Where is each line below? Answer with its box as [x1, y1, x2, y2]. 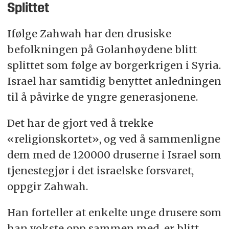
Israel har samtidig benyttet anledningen [7, 75, 221, 88]
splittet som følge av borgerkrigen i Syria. [7, 59, 221, 72]
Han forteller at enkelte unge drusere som [7, 206, 222, 219]
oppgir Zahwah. [7, 180, 88, 193]
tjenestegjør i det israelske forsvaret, [7, 164, 194, 177]
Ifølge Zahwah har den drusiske [7, 27, 171, 40]
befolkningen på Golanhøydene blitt [7, 43, 197, 56]
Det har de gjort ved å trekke [7, 117, 153, 130]
